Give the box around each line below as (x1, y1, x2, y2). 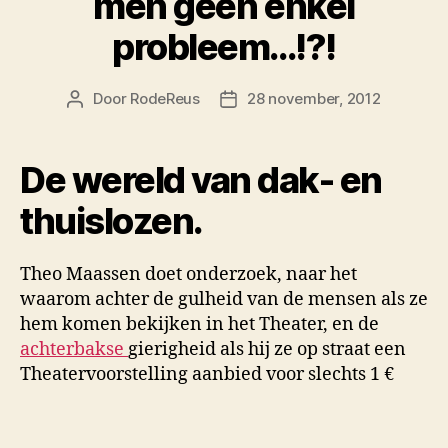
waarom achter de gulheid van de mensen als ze (20, 287, 428, 311)
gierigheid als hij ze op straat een (128, 337, 406, 361)
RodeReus (130, 88, 200, 108)
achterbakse (20, 337, 128, 361)
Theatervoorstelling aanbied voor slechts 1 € (20, 362, 394, 386)
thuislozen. (20, 198, 203, 243)
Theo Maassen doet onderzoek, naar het (20, 262, 357, 286)
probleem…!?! (112, 24, 336, 69)
